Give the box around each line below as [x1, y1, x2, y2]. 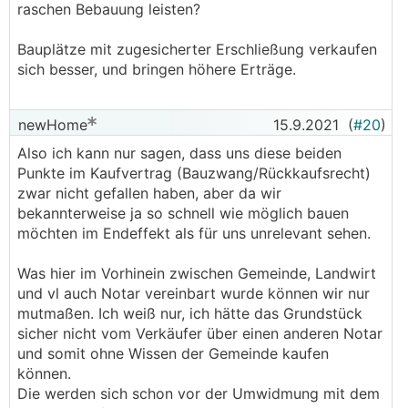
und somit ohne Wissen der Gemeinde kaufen [17, 344, 329, 362]
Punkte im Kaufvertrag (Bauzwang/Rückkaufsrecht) [17, 164, 371, 182]
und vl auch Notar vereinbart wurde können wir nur [17, 284, 370, 302]
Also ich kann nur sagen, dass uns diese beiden [17, 144, 342, 162]
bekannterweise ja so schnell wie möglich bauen [17, 204, 349, 222]
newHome [14, 116, 87, 134]
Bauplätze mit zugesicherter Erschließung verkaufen [17, 40, 377, 58]
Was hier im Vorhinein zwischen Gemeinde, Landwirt [17, 264, 376, 282]
